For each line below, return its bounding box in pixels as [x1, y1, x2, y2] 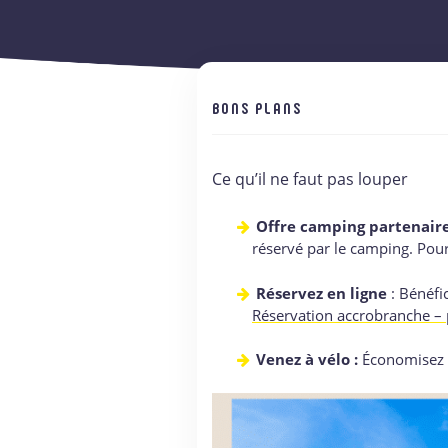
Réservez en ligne [256, 282, 387, 303]
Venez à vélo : [256, 349, 358, 369]
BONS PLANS [212, 98, 302, 117]
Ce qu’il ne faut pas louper [212, 168, 408, 190]
